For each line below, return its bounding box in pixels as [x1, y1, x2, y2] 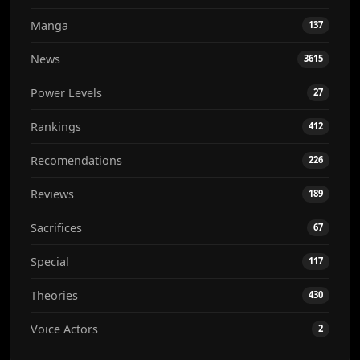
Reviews [31, 186, 74, 202]
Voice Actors [31, 321, 98, 337]
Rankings [31, 119, 81, 135]
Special [31, 254, 69, 270]
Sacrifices [31, 220, 82, 236]
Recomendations [31, 153, 122, 169]
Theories [31, 288, 78, 304]
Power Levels [31, 85, 102, 101]
